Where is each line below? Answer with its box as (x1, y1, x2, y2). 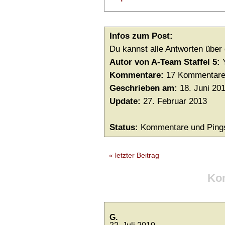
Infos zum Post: (109, 31, 173, 41)
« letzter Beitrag (109, 151, 159, 160)
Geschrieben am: (109, 83, 180, 93)
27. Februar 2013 (143, 96, 207, 106)
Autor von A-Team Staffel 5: (109, 57, 222, 67)
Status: (109, 123, 141, 133)
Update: (109, 96, 143, 106)
